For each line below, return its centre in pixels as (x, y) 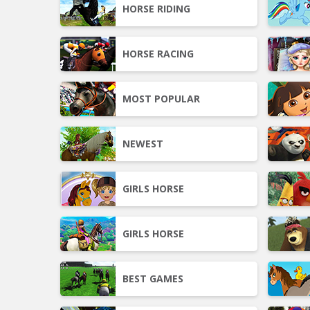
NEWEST (143, 144)
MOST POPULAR (161, 99)
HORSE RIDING (156, 9)
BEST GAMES (153, 279)
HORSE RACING (158, 54)
